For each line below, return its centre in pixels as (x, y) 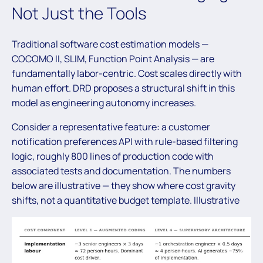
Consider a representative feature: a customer (111, 127)
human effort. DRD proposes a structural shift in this (123, 88)
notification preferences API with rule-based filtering (125, 142)
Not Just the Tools (79, 13)
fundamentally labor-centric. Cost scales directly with (127, 74)
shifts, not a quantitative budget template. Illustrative (126, 200)
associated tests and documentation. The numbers (121, 171)
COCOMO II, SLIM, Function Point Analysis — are (113, 59)
